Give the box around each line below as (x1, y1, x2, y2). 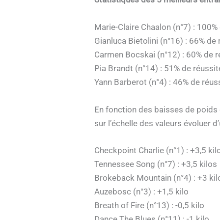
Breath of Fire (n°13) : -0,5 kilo (94, 200, 204, 210)
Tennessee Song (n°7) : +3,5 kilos (94, 159, 217, 169)
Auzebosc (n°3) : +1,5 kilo (94, 186, 189, 196)
